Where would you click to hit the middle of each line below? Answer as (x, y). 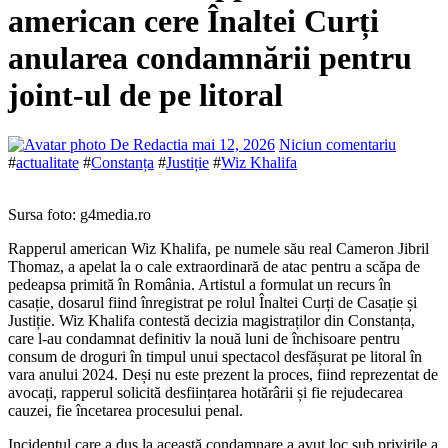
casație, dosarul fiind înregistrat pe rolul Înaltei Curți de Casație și (212, 302)
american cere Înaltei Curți (193, 21)
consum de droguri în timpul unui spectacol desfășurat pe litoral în (215, 356)
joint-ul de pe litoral (145, 95)
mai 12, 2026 (233, 144)
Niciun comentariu (337, 144)
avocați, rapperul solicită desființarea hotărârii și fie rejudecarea (205, 392)
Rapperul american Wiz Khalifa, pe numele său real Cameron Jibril (218, 248)
